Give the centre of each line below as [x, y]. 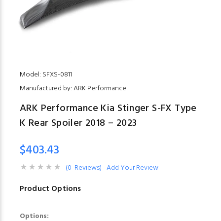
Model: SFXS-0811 [46, 75]
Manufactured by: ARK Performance [73, 89]
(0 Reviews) [84, 168]
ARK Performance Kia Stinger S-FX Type [108, 109]
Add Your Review [132, 168]
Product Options [51, 189]
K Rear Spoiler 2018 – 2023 [78, 124]
